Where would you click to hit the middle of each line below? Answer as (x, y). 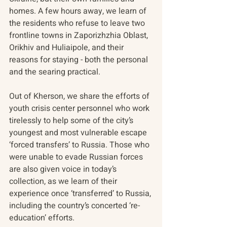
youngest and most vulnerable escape (79, 133)
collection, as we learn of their (64, 182)
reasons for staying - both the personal (80, 60)
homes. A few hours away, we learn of (79, 11)
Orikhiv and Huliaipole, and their (67, 48)
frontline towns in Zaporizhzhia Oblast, (80, 36)
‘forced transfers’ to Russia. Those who (80, 145)
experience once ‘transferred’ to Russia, (81, 194)
